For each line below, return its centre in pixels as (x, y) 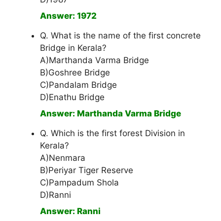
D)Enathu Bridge (72, 97)
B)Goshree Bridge (75, 73)
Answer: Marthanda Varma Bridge (110, 114)
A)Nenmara (63, 158)
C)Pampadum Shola (79, 183)
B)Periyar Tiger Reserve (87, 170)
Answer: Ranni (70, 211)
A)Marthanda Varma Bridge (94, 60)
